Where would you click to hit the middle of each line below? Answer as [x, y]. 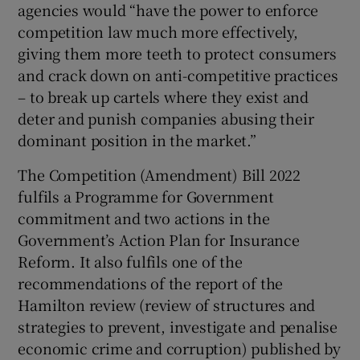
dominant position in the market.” [137, 139]
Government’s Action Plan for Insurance [159, 239]
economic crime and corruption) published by [179, 348]
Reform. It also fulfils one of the [130, 261]
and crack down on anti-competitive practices [178, 74]
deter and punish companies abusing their [166, 118]
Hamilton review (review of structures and [167, 304]
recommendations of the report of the [151, 282]
